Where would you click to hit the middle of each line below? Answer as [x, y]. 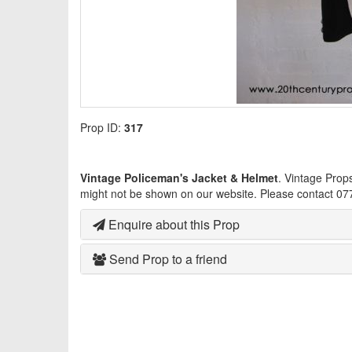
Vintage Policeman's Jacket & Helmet [179, 178]
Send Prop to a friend [167, 259]
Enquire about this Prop [172, 225]
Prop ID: [102, 128]
